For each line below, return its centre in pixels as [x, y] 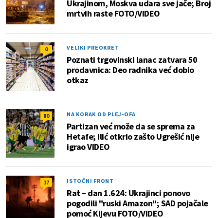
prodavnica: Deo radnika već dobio [130, 70]
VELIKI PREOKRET [93, 48]
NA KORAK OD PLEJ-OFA [101, 114]
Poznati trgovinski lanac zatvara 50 [132, 60]
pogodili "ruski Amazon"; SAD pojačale [137, 203]
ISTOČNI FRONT [90, 181]
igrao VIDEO [88, 147]
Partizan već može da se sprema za [131, 127]
